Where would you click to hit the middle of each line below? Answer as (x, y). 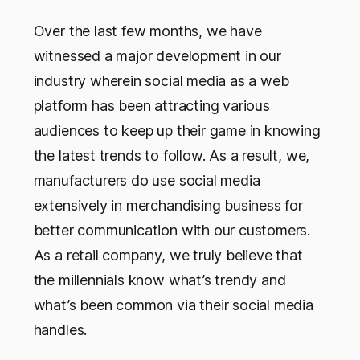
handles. (60, 330)
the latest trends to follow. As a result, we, (172, 156)
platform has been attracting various (151, 106)
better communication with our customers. (172, 231)
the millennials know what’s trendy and (160, 280)
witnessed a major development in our (157, 56)
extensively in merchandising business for (168, 206)
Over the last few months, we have (147, 31)
